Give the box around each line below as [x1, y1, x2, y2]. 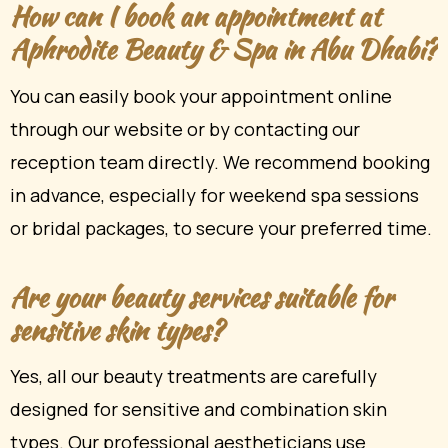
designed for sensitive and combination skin [10, 397, 387, 422]
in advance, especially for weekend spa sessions [10, 182, 419, 207]
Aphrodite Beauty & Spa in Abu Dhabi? [10, 28, 437, 69]
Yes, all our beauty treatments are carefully [10, 364, 377, 389]
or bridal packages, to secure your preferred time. [10, 215, 432, 240]
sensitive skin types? [10, 309, 223, 350]
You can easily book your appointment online [10, 83, 392, 108]
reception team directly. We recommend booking [10, 149, 430, 174]
